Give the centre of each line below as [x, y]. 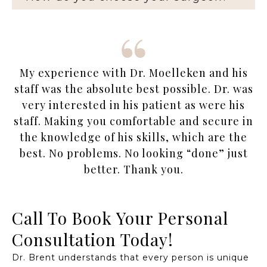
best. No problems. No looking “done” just [133, 153]
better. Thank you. [133, 170]
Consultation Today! [93, 240]
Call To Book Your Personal [120, 218]
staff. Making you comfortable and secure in [133, 121]
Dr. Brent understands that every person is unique [131, 258]
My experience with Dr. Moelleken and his [133, 73]
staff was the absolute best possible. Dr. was [133, 89]
